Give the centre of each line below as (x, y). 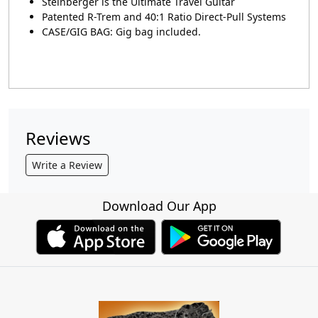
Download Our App (159, 206)
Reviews (58, 138)
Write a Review (67, 165)
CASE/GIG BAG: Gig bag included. (121, 32)
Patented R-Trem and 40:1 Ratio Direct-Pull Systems (164, 17)
